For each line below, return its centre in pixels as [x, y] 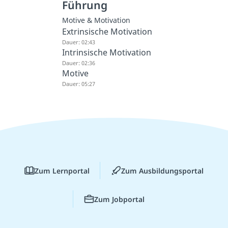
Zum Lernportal [62, 170]
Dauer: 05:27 [78, 83]
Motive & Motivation [96, 20]
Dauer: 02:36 [78, 63]
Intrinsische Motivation [106, 52]
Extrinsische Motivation [107, 31]
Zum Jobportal [119, 199]
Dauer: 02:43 [78, 42]
